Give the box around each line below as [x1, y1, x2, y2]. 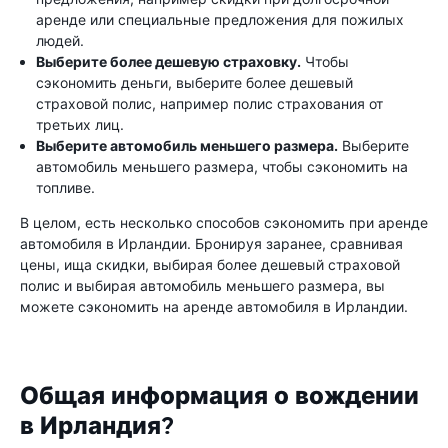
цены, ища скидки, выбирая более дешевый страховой [20, 256, 400, 273]
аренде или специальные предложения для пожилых [36, 11, 404, 28]
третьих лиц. [36, 116, 124, 133]
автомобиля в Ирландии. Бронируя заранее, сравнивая [20, 235, 403, 252]
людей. [36, 32, 84, 49]
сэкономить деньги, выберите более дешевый [36, 74, 353, 91]
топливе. [36, 179, 95, 196]
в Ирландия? [20, 411, 174, 441]
